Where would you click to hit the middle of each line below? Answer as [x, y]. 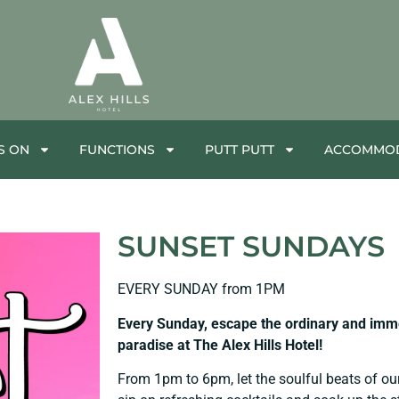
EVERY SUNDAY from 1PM [203, 289]
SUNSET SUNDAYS [251, 247]
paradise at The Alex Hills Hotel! [222, 345]
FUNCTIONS [117, 150]
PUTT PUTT [239, 150]
